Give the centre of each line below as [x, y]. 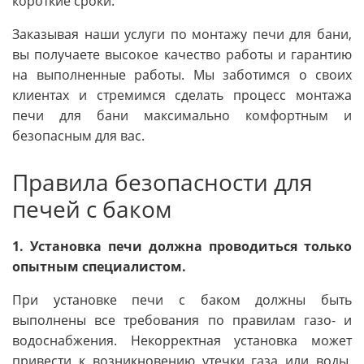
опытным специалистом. [99, 267]
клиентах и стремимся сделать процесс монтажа [182, 95]
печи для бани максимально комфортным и [182, 116]
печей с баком [92, 209]
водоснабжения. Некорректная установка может [182, 341]
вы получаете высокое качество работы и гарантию [182, 55]
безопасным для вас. [78, 136]
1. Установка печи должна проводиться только [182, 247]
